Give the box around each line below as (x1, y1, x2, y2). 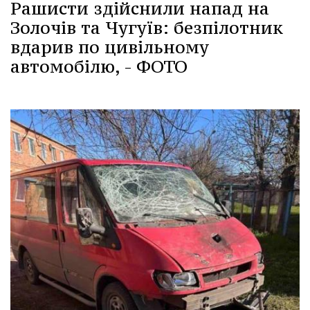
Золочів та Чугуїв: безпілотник (10, 16, 283, 39)
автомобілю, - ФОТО (10, 55, 188, 77)
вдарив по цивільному (10, 35, 209, 58)
